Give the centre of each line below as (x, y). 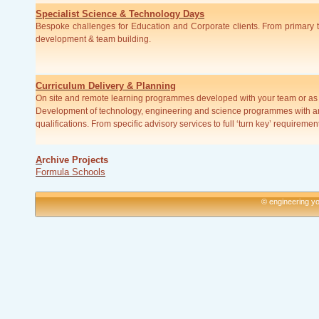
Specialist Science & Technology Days (120, 14)
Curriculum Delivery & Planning (106, 86)
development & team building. (93, 39)
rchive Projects (75, 160)
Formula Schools (70, 172)
